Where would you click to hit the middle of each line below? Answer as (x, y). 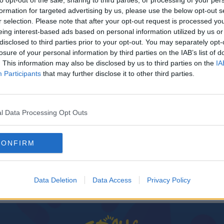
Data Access (112, 180)
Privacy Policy (168, 180)
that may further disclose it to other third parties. (118, 73)
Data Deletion (55, 180)
